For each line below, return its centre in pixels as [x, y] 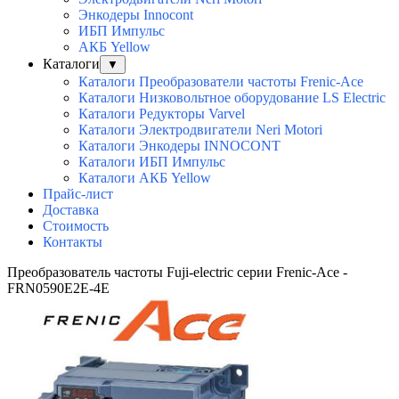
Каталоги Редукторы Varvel [162, 114]
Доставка [71, 210]
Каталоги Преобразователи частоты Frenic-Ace [221, 82]
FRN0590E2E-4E [58, 289]
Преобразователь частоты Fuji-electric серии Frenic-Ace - [177, 273]
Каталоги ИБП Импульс [152, 162]
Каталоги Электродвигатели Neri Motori [200, 130]
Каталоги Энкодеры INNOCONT [179, 146]
